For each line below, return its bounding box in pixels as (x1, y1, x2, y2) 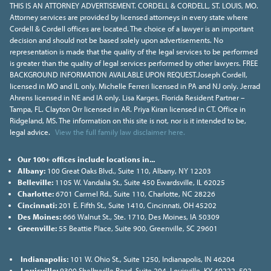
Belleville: (17, 177, 53, 187)
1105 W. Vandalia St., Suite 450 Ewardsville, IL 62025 (53, 177, 225, 187)
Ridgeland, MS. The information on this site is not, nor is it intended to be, (10, 115, 246, 125)
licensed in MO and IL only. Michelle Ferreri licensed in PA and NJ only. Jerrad (10, 80, 260, 91)
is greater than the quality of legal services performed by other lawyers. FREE (10, 57, 258, 68)
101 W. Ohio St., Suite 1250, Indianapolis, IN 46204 (68, 253, 235, 264)
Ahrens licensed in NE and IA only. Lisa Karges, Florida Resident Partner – (10, 92, 245, 102)
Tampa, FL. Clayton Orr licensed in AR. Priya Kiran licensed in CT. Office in (10, 103, 246, 114)
